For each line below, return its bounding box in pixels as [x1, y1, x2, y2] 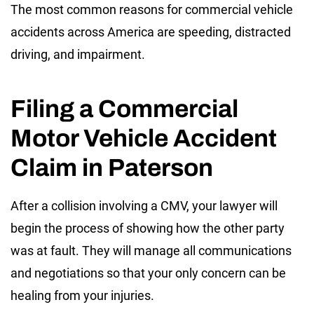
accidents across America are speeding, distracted [11, 25, 291, 40]
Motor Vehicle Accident [11, 125, 277, 152]
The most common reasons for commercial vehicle [11, 2, 293, 18]
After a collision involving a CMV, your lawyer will [11, 198, 278, 214]
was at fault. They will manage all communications [11, 243, 292, 259]
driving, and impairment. [11, 47, 145, 62]
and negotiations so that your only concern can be [11, 266, 286, 281]
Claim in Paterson [11, 154, 213, 182]
